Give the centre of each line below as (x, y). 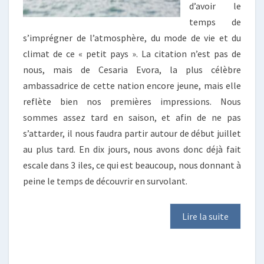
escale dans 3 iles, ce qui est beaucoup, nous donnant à (132, 165)
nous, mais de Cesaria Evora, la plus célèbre (132, 70)
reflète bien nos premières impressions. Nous (132, 102)
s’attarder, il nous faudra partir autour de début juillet (132, 133)
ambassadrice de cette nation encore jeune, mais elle (132, 86)
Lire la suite (205, 217)
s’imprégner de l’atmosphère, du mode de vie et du (132, 38)
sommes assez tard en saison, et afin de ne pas (132, 118)
